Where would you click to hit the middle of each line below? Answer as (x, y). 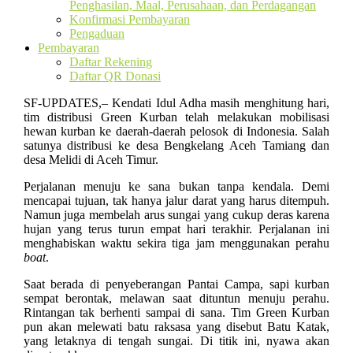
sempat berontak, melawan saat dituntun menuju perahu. (176, 298)
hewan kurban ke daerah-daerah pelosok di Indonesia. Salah (176, 131)
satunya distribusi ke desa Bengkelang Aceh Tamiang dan (176, 145)
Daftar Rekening (111, 62)
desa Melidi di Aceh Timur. (91, 160)
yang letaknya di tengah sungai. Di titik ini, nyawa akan (176, 341)
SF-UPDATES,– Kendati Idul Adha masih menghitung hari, (176, 103)
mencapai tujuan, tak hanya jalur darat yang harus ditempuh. (176, 201)
